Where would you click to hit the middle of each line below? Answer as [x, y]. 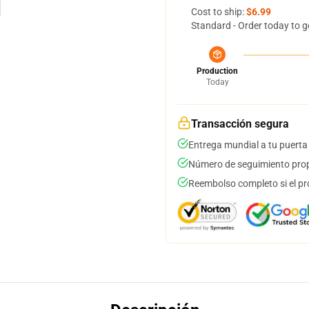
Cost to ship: [219, 12]
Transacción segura [240, 124]
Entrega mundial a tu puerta [248, 145]
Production [217, 71]
